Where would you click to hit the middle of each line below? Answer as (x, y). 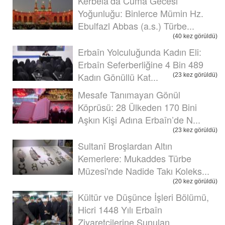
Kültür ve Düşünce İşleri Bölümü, (143, 197)
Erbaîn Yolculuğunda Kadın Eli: (140, 51)
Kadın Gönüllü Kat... (118, 77)
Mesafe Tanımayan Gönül (129, 94)
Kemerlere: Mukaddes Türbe (135, 158)
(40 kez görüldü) (195, 36)
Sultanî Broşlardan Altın (125, 145)
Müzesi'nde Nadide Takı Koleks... (144, 171)
